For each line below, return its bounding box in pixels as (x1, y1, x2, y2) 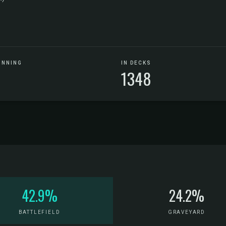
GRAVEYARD (167, 209, 206, 215)
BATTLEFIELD (18, 209, 61, 215)
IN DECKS (121, 60, 151, 66)
